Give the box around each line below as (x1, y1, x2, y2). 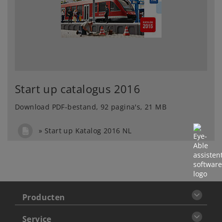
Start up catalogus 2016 (15, 81, 141, 96)
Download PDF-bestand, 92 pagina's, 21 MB (15, 102, 166, 111)
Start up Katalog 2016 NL (45, 125, 132, 135)
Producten (22, 192, 65, 203)
